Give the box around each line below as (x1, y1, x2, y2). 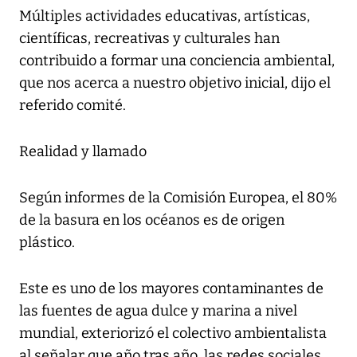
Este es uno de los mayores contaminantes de (19, 280, 324, 298)
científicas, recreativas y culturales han (19, 29, 280, 48)
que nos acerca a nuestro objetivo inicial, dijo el (19, 74, 331, 92)
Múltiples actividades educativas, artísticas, (19, 7, 310, 25)
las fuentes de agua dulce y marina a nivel (19, 302, 297, 320)
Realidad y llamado (19, 143, 147, 161)
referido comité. (19, 96, 126, 115)
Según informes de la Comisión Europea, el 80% (19, 189, 337, 207)
